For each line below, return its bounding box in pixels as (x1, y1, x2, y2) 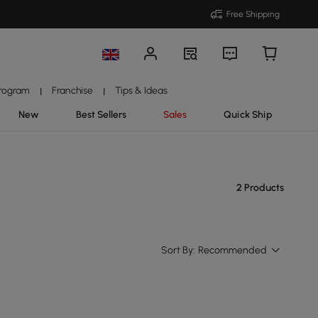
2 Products (236, 182, 284, 194)
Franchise (51, 84, 93, 96)
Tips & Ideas (115, 84, 168, 96)
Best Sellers (75, 109, 126, 120)
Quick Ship (223, 109, 273, 120)
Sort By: (161, 244, 195, 256)
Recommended (198, 244, 267, 256)
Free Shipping (226, 9, 280, 19)
